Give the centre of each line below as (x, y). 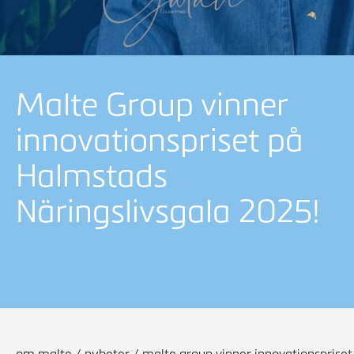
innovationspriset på (160, 140)
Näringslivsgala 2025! (168, 211)
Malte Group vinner (152, 104)
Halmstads (92, 175)
